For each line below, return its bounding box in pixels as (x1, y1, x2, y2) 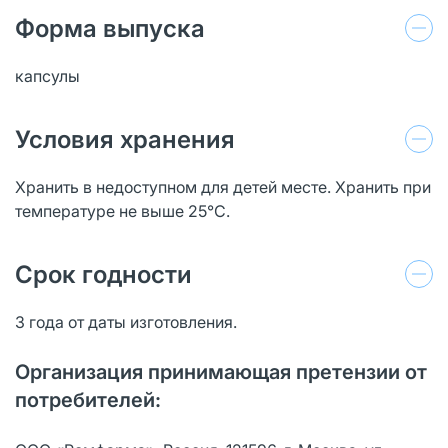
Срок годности (15, 259, 192, 289)
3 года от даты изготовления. (15, 311, 237, 332)
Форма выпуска (15, 13, 205, 43)
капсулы (15, 65, 84, 86)
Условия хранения (15, 124, 235, 154)
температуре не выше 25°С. (15, 200, 230, 221)
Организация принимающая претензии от (15, 359, 427, 384)
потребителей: (15, 387, 161, 412)
